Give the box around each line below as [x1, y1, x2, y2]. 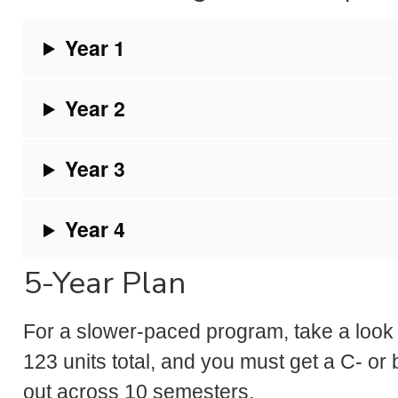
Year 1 [65, 32, 126, 62]
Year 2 [65, 92, 126, 123]
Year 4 [65, 214, 126, 244]
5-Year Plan [23, 262, 186, 305]
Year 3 [65, 154, 126, 184]
